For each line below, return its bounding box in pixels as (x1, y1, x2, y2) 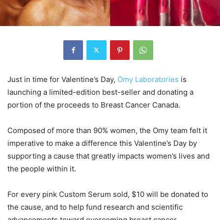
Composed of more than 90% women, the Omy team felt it (7, 125, 207, 135)
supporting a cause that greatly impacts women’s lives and (7, 151, 210, 161)
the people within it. (7, 164, 76, 173)
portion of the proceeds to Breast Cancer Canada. (7, 100, 180, 110)
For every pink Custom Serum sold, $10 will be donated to (7, 189, 208, 199)
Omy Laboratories (117, 74, 179, 84)
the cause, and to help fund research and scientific (7, 202, 183, 212)
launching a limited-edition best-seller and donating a (7, 87, 193, 97)
